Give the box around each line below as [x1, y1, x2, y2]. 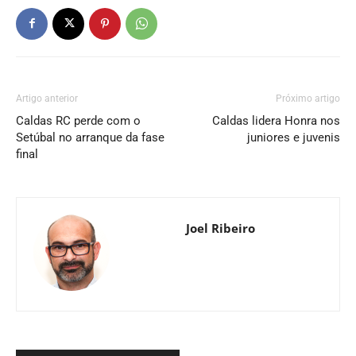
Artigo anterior [16, 92, 78, 104]
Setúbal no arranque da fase [16, 130, 164, 145]
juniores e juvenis [247, 130, 340, 145]
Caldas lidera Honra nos [212, 113, 340, 128]
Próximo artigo [276, 92, 340, 104]
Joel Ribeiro [185, 219, 255, 236]
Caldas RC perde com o [16, 113, 141, 128]
